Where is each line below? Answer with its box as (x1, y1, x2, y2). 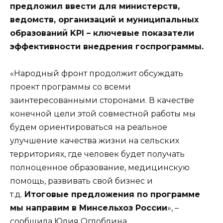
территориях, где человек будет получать (10, 149, 185, 159)
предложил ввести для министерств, (10, 1, 180, 11)
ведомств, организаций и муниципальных (10, 14, 199, 24)
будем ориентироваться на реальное (10, 122, 167, 132)
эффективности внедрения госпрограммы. (10, 41, 204, 51)
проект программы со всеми (10, 82, 131, 92)
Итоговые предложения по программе (24, 190, 200, 200)
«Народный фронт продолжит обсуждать (10, 69, 183, 79)
